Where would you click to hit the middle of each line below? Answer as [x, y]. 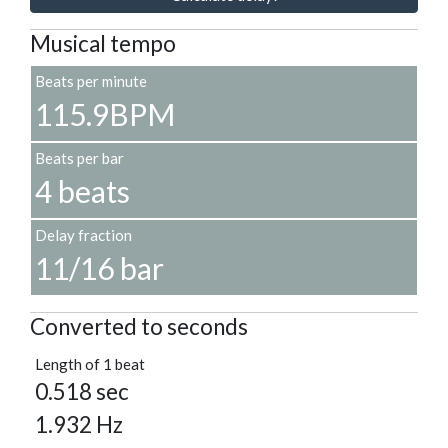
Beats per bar [79, 158]
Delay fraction [83, 235]
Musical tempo [103, 44]
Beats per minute [91, 81]
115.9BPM [105, 114]
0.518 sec [82, 392]
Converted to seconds [139, 327]
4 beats [82, 191]
